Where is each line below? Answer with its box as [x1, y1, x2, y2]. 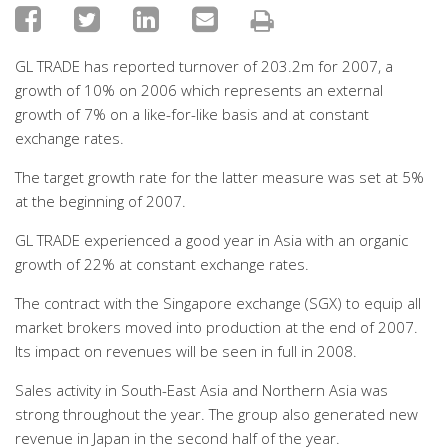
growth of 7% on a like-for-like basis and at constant [15, 104, 369, 124]
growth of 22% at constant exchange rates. [15, 254, 309, 274]
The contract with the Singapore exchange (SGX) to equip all [15, 293, 421, 313]
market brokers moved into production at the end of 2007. [15, 317, 418, 337]
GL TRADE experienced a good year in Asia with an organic [15, 230, 408, 250]
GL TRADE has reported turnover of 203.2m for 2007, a [15, 56, 393, 76]
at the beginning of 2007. [15, 191, 186, 211]
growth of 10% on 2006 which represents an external [15, 80, 383, 100]
